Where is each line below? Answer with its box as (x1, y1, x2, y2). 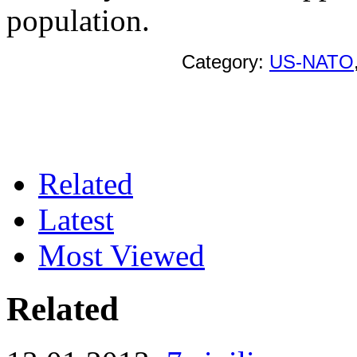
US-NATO (269, 50, 354, 73)
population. (6, 2, 150, 37)
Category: (182, 50, 269, 73)
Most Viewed (38, 237, 205, 273)
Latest (38, 202, 114, 237)
